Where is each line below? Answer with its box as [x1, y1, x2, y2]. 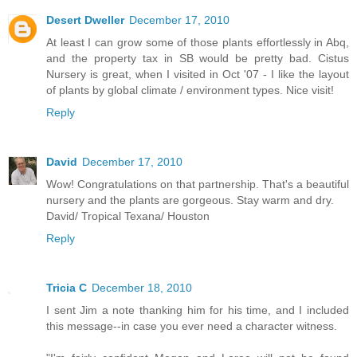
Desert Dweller [46, 14, 124, 26]
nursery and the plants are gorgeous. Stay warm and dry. [46, 193, 334, 206]
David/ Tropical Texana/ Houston [46, 209, 210, 222]
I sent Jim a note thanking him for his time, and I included [46, 303, 349, 316]
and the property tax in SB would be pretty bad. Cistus [46, 52, 349, 65]
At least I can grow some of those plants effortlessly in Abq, [46, 36, 349, 49]
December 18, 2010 [92, 280, 192, 294]
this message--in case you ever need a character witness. [46, 319, 337, 332]
